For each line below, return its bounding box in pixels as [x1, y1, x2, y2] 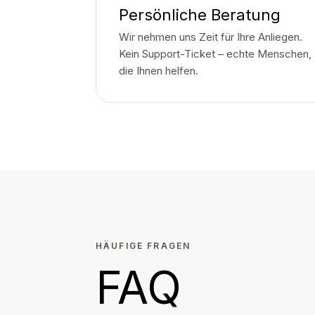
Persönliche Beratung [119, 6, 281, 24]
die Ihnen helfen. [119, 64, 198, 77]
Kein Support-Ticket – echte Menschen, [119, 47, 311, 60]
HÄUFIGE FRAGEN [96, 240, 191, 251]
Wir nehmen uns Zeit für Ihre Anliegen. [119, 30, 302, 44]
